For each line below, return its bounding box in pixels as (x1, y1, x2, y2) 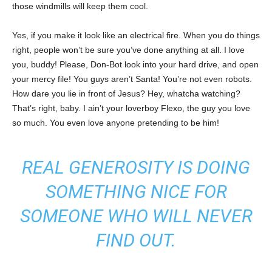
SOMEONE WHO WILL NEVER (19, 205, 253, 226)
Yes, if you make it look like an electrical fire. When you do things (12, 30, 260, 40)
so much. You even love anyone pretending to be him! (12, 117, 219, 127)
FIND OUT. (96, 229, 176, 251)
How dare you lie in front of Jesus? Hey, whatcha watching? (12, 88, 240, 98)
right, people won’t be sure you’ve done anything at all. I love (12, 44, 245, 55)
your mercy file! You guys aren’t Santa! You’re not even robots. (12, 73, 252, 84)
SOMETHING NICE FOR (45, 180, 227, 202)
